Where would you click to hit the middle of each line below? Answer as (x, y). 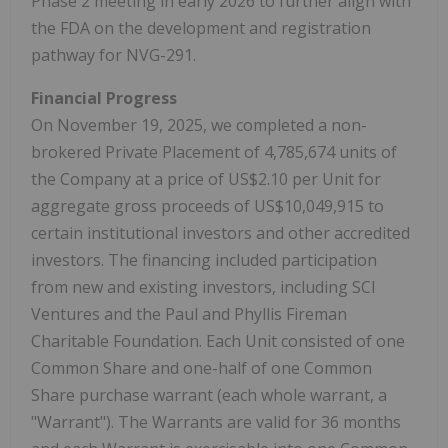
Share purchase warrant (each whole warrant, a (209, 395)
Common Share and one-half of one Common (201, 368)
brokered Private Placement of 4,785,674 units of (214, 152)
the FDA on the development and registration (201, 28)
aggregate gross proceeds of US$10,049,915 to (207, 206)
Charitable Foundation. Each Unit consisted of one (218, 341)
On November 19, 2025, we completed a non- (199, 125)
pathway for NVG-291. (113, 55)
